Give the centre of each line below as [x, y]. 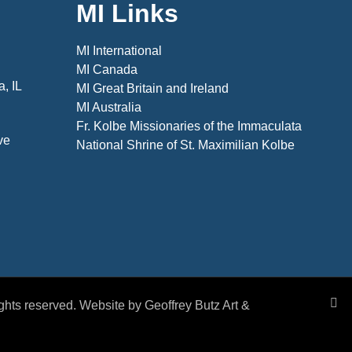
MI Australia [108, 108]
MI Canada [106, 70]
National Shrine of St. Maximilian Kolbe [185, 145]
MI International [119, 51]
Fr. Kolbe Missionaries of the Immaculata [189, 126]
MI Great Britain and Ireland [152, 89]
